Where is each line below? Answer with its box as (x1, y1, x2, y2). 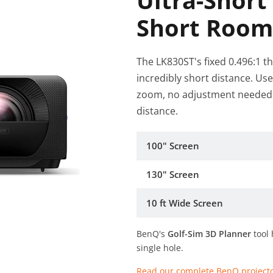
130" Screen (146, 168, 199, 180)
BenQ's (136, 228, 168, 239)
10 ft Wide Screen (146, 197, 223, 209)
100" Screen (146, 140, 199, 152)
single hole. (136, 242, 183, 253)
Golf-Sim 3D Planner (168, 228, 251, 239)
